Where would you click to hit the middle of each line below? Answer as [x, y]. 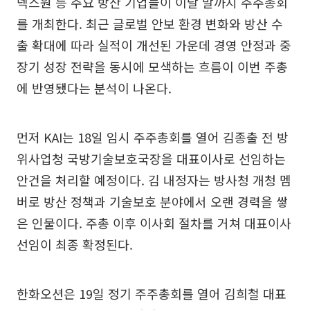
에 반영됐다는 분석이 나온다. [94, 88]
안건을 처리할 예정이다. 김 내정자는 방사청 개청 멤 [154, 180]
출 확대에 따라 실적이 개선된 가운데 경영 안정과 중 [154, 45]
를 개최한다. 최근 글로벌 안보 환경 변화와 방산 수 [150, 24]
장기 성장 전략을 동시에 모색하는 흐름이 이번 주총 [152, 67]
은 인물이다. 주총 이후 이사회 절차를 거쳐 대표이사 [154, 223]
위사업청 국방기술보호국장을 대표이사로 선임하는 [151, 159]
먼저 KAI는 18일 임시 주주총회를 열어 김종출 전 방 [153, 137]
